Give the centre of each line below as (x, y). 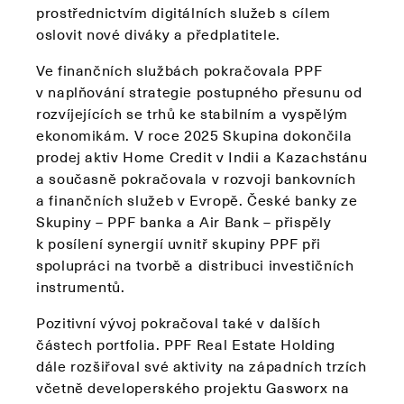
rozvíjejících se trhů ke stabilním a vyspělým (192, 113)
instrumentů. (81, 286)
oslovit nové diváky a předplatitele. (159, 34)
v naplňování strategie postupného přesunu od (199, 92)
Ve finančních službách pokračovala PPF (179, 70)
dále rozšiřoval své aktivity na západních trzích (202, 366)
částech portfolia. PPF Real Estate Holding (186, 344)
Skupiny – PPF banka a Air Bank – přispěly (184, 221)
